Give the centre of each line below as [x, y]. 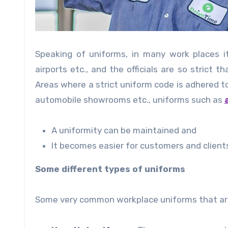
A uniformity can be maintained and [124, 131]
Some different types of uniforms [110, 169]
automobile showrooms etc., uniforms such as [130, 100]
